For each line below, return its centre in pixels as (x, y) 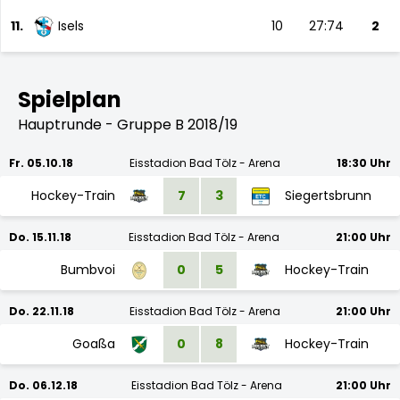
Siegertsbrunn (328, 196)
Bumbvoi (88, 270)
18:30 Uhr (364, 163)
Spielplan (70, 100)
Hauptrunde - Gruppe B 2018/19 (128, 125)
